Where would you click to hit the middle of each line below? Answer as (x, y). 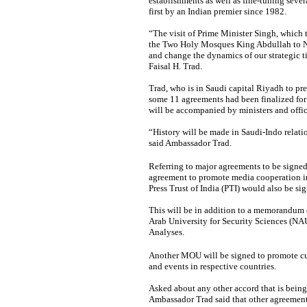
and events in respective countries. (212, 266)
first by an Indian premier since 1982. (217, 11)
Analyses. (166, 232)
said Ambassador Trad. (190, 143)
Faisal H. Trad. (175, 66)
